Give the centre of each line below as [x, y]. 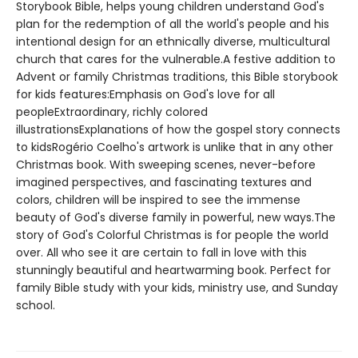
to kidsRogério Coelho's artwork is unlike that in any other [175, 147]
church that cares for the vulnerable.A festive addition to [176, 59]
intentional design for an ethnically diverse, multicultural [173, 42]
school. [36, 305]
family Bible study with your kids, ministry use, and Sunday [177, 288]
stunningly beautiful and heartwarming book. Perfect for [173, 270]
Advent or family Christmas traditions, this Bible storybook [177, 77]
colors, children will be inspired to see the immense [158, 200]
